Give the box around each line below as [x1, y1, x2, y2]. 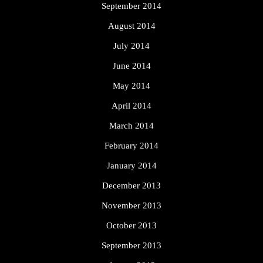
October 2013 [106, 221, 157, 231]
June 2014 [112, 61, 151, 71]
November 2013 [102, 201, 161, 211]
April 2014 [112, 101, 151, 111]
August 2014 [107, 21, 156, 31]
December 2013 [102, 181, 161, 191]
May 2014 [113, 81, 150, 91]
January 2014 [106, 161, 157, 171]
